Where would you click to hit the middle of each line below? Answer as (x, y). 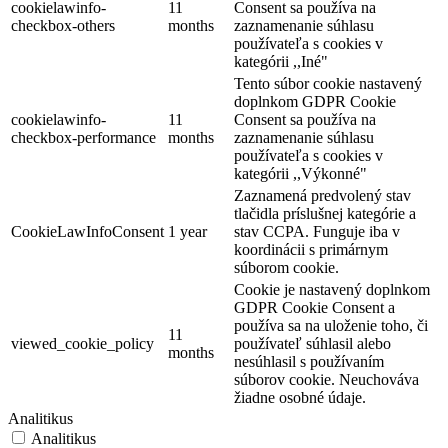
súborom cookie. (286, 268)
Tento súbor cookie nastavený (328, 84)
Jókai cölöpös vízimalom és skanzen (128, 180)
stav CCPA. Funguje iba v (317, 232)
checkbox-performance (83, 138)
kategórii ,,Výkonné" (300, 174)
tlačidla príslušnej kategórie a (325, 214)
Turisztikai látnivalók (208, 287)
